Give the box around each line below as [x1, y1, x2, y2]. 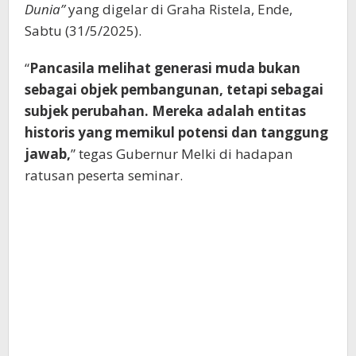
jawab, [25, 144, 71, 163]
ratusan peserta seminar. [25, 165, 183, 184]
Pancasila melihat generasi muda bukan [29, 58, 300, 77]
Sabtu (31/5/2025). [25, 21, 141, 40]
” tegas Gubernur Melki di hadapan [71, 144, 292, 163]
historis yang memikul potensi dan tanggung [25, 122, 328, 141]
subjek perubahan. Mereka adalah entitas [25, 101, 306, 120]
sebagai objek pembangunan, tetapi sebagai [25, 79, 323, 99]
